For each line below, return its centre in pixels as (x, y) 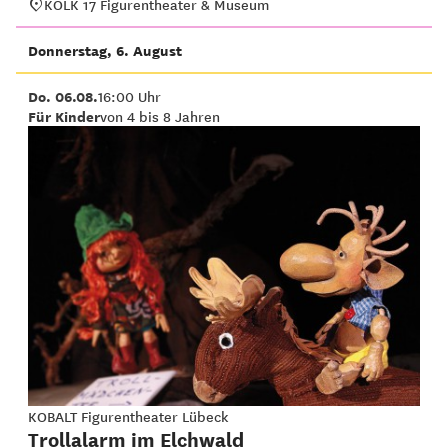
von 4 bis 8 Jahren (160, 116)
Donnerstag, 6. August (105, 50)
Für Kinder (64, 116)
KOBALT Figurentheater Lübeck (128, 416)
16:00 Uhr (129, 96)
